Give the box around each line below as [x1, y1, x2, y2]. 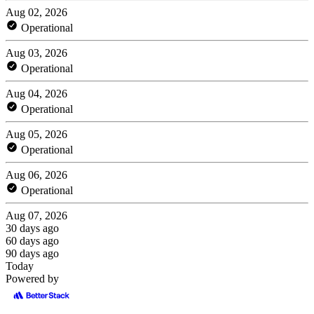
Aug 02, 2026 [6, 6, 67, 18]
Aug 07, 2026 [6, 209, 67, 221]
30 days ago [6, 221, 59, 234]
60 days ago [6, 234, 59, 247]
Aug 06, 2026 [6, 168, 67, 181]
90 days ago [6, 247, 59, 259]
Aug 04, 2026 [6, 87, 67, 100]
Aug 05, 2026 [6, 128, 67, 140]
